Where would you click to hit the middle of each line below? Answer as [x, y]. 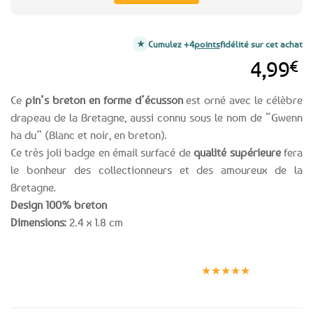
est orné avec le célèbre [243, 100]
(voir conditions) [87, 270]
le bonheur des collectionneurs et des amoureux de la [156, 169]
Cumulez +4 [171, 44]
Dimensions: [40, 222]
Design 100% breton [59, 204]
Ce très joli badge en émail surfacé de [102, 152]
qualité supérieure [237, 152]
